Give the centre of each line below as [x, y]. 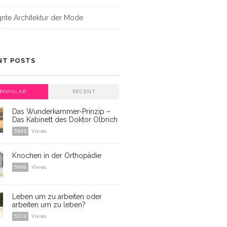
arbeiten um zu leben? [49, 205]
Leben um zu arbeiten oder [57, 197]
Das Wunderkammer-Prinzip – [61, 111]
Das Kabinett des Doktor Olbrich [65, 120]
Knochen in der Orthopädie [57, 156]
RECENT [84, 91]
